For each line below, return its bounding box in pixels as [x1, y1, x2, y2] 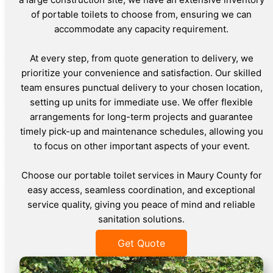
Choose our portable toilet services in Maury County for [21, 169, 262, 182]
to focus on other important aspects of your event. [33, 140, 250, 152]
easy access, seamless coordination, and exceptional [27, 184, 255, 196]
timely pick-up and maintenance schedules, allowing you [19, 126, 263, 138]
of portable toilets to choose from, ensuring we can [31, 9, 252, 21]
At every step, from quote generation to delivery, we [29, 52, 253, 65]
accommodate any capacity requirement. [54, 23, 229, 35]
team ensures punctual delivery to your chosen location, [20, 82, 263, 94]
